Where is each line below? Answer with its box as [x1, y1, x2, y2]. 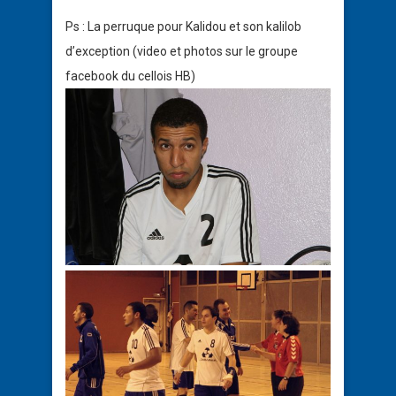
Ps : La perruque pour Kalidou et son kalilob [65, 19, 301, 34]
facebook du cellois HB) [65, 68, 195, 83]
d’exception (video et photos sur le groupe [65, 43, 298, 58]
